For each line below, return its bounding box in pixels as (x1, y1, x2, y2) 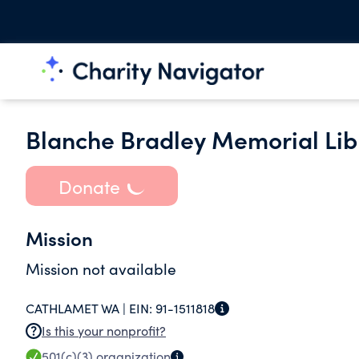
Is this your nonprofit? (42, 322, 166, 339)
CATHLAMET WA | (26, 300, 129, 317)
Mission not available (26, 258, 176, 279)
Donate (58, 173, 120, 199)
